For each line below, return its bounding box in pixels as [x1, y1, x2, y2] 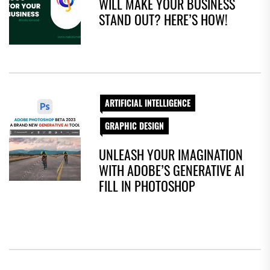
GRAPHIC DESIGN [105, 119, 165, 133]
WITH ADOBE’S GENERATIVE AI [99, 160, 245, 180]
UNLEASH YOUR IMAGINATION [99, 145, 243, 165]
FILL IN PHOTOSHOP [99, 176, 196, 196]
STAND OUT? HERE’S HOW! [99, 10, 228, 30]
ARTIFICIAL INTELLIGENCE [105, 96, 191, 110]
